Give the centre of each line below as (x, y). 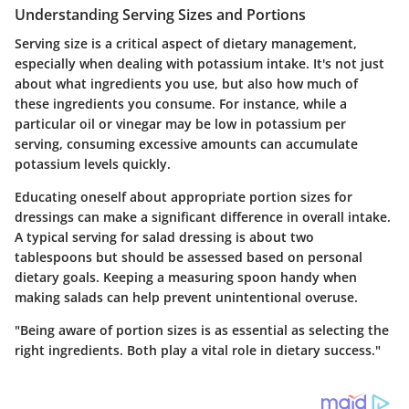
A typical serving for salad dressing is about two (164, 237)
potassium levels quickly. (93, 164)
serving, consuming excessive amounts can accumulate (186, 144)
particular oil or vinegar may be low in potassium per (180, 124)
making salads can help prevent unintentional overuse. (186, 297)
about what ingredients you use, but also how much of (186, 84)
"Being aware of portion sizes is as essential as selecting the (202, 330)
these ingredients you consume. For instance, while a (181, 104)
